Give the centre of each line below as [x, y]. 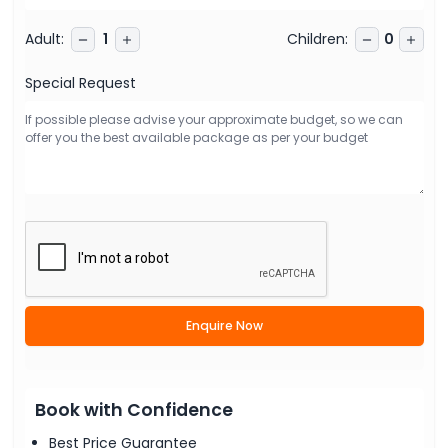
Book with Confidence [134, 410]
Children [315, 38]
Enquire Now [224, 325]
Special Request [80, 82]
